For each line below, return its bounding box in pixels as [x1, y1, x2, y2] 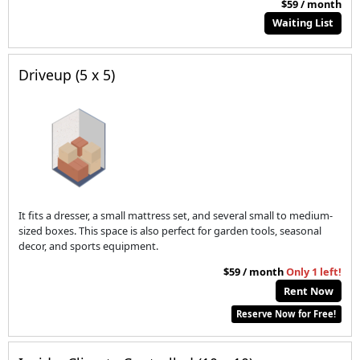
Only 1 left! [285, 264, 342, 279]
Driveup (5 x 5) [18, 65, 116, 85]
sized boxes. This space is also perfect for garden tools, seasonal [18, 223, 322, 238]
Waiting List [272, 15, 334, 31]
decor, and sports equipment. [18, 238, 159, 253]
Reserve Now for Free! [236, 307, 337, 320]
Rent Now [284, 283, 334, 298]
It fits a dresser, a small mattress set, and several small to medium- [18, 207, 333, 223]
